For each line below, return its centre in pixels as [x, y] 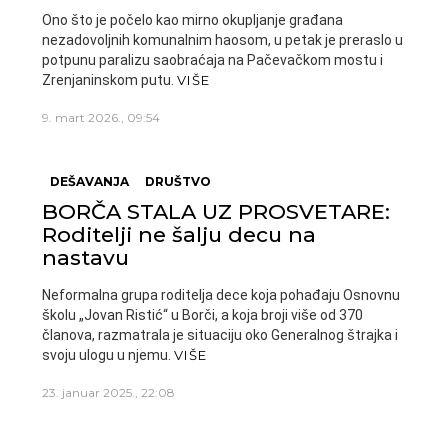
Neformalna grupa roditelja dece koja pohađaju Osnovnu [221, 295]
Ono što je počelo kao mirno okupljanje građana [192, 20]
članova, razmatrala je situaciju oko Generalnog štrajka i [220, 335]
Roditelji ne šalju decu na [179, 234]
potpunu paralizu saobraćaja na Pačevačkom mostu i [212, 60]
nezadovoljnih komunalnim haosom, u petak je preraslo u [222, 40]
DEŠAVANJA [89, 181]
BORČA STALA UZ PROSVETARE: [216, 211]
